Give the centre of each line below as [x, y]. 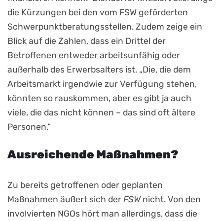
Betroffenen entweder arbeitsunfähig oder [94, 55]
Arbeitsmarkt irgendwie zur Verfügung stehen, [102, 84]
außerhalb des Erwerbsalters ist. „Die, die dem [99, 69]
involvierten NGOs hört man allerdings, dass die [102, 213]
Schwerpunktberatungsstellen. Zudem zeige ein [105, 26]
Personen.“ [29, 127]
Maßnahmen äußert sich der [65, 199]
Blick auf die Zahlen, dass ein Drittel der [87, 41]
